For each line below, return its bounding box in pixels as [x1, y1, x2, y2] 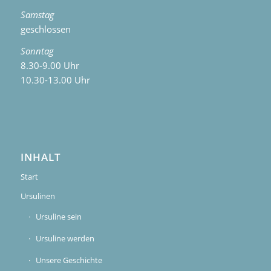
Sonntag [20, 45, 54, 57]
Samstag [20, 8, 54, 21]
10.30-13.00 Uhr [20, 74, 90, 87]
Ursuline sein [35, 211, 82, 223]
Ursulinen [20, 191, 55, 202]
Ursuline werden [35, 233, 94, 244]
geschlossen [20, 22, 71, 35]
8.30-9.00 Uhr [20, 59, 79, 72]
